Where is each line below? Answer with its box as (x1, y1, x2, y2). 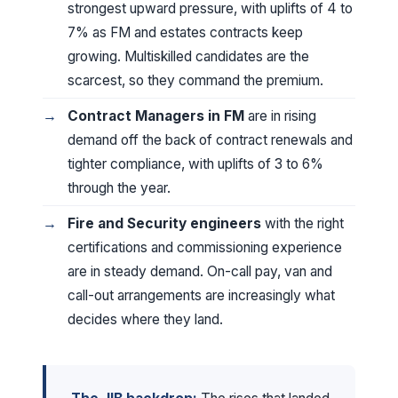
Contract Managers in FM (68, 107, 244, 124)
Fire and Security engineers (68, 215, 261, 232)
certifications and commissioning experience (68, 239, 342, 256)
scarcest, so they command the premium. (68, 72, 323, 89)
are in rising (244, 107, 316, 124)
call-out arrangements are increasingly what (68, 287, 335, 304)
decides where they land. (68, 311, 223, 328)
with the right (261, 215, 344, 232)
